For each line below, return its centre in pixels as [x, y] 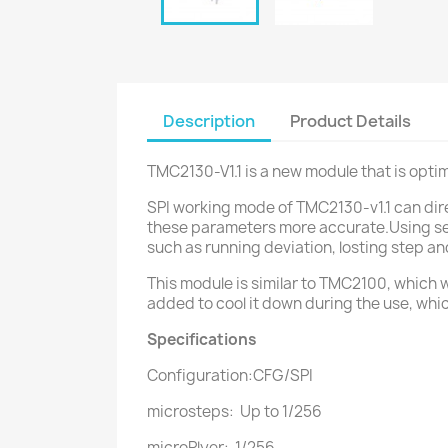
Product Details [351, 121]
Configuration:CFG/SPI [230, 375]
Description [209, 121]
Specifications [202, 339]
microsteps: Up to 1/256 [234, 411]
